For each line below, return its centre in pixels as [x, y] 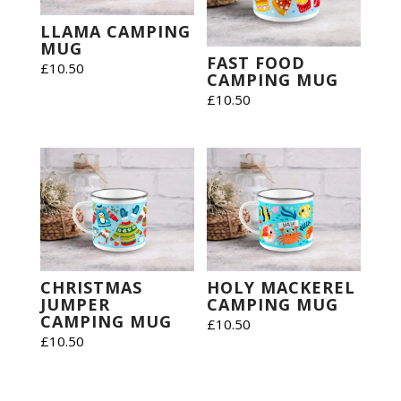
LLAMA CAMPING [115, 32]
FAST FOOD [256, 62]
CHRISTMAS [91, 287]
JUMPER [75, 304]
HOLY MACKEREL [282, 287]
